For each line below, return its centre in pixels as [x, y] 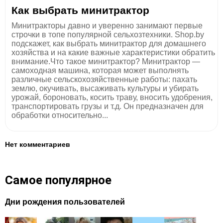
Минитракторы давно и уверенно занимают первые [107, 25]
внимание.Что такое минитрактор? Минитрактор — [106, 61]
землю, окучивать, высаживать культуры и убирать [105, 88]
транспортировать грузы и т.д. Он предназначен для [108, 106]
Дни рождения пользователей [65, 202]
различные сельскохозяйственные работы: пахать [104, 79]
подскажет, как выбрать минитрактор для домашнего [109, 43]
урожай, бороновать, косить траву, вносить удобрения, [112, 97]
